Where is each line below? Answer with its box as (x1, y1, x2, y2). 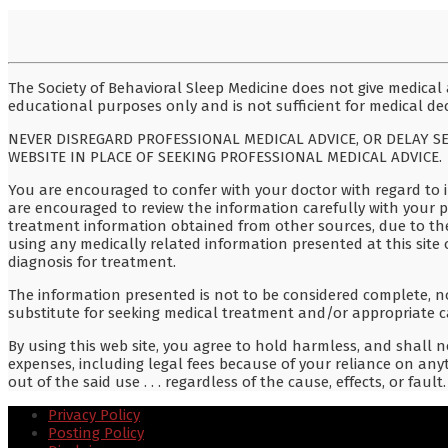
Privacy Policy (48, 405, 140, 424)
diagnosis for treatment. (8, 252, 176, 271)
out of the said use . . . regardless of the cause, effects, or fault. (8, 372, 446, 391)
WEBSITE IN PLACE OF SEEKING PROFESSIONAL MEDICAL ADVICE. (8, 147, 442, 166)
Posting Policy (48, 423, 144, 442)
